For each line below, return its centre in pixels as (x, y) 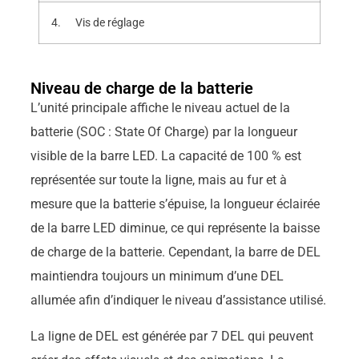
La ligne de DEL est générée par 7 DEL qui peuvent (171, 336)
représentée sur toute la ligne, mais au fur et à (158, 180)
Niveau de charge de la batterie (141, 89)
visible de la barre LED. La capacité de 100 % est (165, 156)
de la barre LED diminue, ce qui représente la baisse (175, 228)
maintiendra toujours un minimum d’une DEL (157, 276)
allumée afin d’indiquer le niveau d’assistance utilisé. (178, 301)
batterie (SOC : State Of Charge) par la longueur (163, 132)
